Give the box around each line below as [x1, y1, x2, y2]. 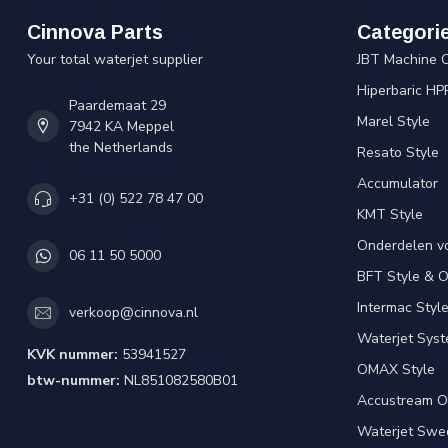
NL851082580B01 [120, 370, 238, 390]
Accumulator [357, 173, 438, 193]
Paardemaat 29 [69, 95, 166, 115]
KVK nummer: [27, 344, 118, 364]
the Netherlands [69, 137, 173, 157]
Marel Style [357, 111, 430, 131]
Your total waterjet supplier [27, 49, 203, 69]
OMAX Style [357, 359, 435, 379]
